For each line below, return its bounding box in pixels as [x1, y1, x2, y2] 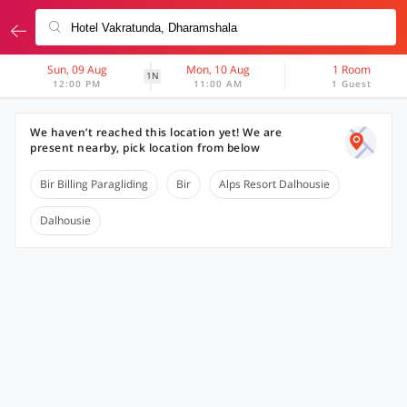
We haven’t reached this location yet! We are [30, 124, 282, 140]
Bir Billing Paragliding [40, 176, 148, 192]
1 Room [333, 62, 372, 77]
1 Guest [332, 77, 372, 90]
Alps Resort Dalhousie [219, 176, 330, 192]
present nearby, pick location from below [30, 140, 260, 155]
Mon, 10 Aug [186, 62, 251, 77]
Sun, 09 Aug [46, 62, 107, 77]
